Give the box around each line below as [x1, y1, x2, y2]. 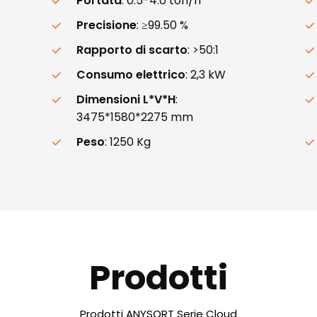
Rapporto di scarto [76, 41, 188, 58]
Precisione [76, 16, 137, 33]
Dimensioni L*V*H [76, 91, 176, 108]
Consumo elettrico [76, 66, 186, 83]
